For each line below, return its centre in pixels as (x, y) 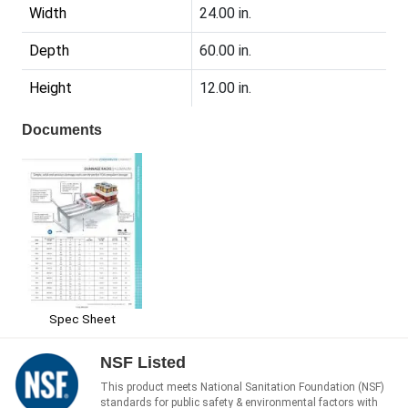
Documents (62, 130)
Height (51, 88)
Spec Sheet (82, 318)
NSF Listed (143, 362)
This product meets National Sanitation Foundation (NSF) (242, 387)
